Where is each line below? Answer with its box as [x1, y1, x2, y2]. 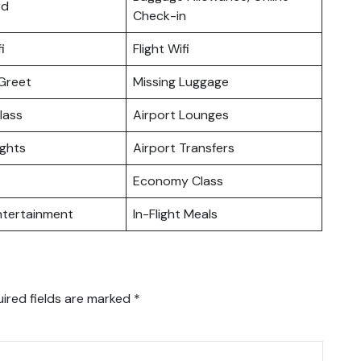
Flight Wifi [133, 39, 189, 57]
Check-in [133, 6, 186, 24]
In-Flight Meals [133, 205, 218, 222]
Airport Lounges [133, 106, 229, 123]
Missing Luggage [133, 73, 229, 90]
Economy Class [133, 172, 223, 189]
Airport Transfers [133, 139, 234, 156]
